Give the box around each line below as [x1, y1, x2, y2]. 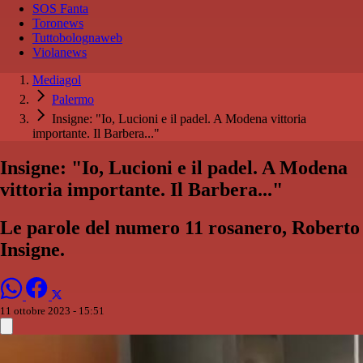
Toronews [32, 16, 83, 31]
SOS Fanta [32, 2, 88, 16]
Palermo [52, 92, 94, 107]
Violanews [32, 45, 87, 60]
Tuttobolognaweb [32, 31, 122, 45]
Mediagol [32, 73, 81, 88]
